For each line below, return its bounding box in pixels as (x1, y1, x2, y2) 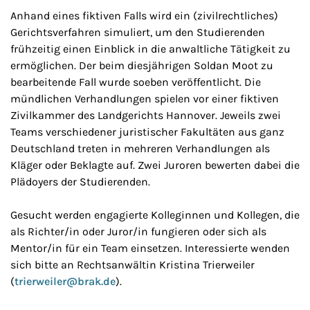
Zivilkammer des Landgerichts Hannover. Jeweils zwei (10, 109, 281, 122)
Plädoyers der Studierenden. (10, 175, 150, 188)
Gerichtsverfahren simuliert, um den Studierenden (10, 26, 265, 39)
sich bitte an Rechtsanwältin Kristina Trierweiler (10, 258, 255, 271)
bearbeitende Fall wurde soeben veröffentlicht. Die (10, 75, 261, 89)
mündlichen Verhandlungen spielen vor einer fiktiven (10, 92, 279, 105)
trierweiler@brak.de (15, 275, 116, 288)
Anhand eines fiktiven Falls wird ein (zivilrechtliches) (10, 9, 278, 22)
